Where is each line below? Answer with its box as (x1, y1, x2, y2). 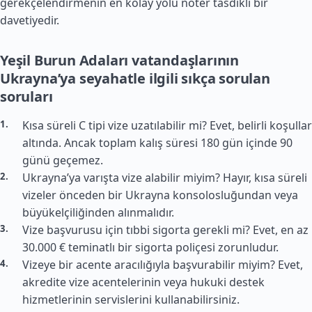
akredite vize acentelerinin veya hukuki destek (22, 274, 265, 290)
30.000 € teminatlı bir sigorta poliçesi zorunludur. (22, 240, 279, 255)
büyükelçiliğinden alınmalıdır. (22, 205, 174, 220)
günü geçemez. (22, 153, 103, 168)
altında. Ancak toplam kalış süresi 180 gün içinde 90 (22, 135, 292, 150)
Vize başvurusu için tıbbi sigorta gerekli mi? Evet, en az (22, 222, 309, 237)
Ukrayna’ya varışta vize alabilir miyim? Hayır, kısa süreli (22, 170, 307, 185)
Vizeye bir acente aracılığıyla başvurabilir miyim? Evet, (22, 257, 303, 272)
